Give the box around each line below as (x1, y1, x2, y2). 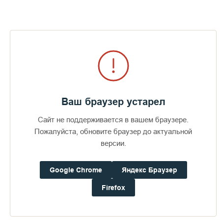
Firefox (101, 184, 125, 192)
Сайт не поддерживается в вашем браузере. (38, 115, 189, 124)
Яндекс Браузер (121, 166, 177, 174)
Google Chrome (49, 166, 102, 174)
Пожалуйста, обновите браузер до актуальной (34, 127, 192, 136)
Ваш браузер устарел (61, 96, 165, 107)
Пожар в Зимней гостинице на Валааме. (5, 153, 211, 168)
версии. (100, 139, 126, 147)
